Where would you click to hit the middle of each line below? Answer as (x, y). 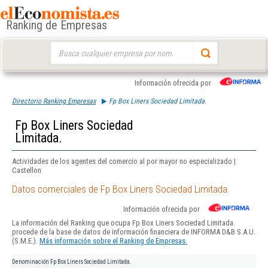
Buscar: (61, 46)
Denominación (31, 262)
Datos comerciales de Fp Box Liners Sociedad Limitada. (121, 189)
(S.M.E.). (26, 241)
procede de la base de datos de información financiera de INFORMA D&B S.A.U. (134, 232)
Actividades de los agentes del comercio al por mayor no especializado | (124, 161)
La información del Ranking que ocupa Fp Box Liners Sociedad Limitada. (124, 223)
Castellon (27, 170)
